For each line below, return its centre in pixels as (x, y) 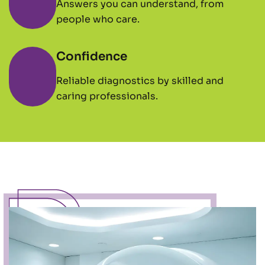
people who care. (98, 19)
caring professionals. (107, 96)
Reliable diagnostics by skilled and (140, 80)
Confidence (92, 56)
